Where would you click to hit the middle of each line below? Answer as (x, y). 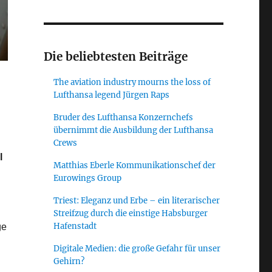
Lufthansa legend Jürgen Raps (112, 95)
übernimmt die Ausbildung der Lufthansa (134, 130)
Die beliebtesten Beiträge (115, 56)
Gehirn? (69, 261)
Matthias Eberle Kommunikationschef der (135, 165)
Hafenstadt (75, 226)
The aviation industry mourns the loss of (132, 82)
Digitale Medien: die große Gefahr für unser (137, 248)
